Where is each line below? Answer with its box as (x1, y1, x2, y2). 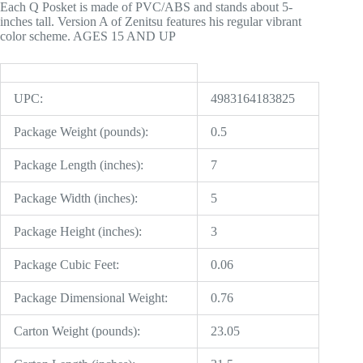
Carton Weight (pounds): (14, 324, 140, 339)
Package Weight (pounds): (14, 125, 148, 139)
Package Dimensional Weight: (14, 291, 168, 305)
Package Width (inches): (14, 191, 138, 206)
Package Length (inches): (14, 158, 143, 173)
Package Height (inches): (14, 224, 142, 239)
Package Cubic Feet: (14, 258, 119, 272)
